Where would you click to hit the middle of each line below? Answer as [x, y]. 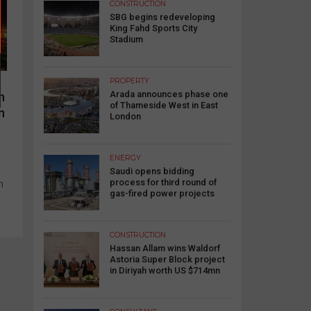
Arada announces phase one [169, 94]
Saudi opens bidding [152, 171]
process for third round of [163, 182]
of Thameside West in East [164, 105]
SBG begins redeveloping [162, 17]
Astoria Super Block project [167, 259]
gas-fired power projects [162, 193]
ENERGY [125, 158]
